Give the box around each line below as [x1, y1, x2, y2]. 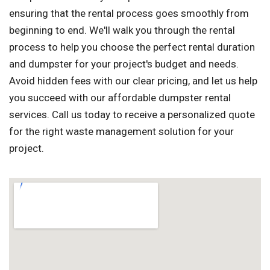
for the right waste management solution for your [9, 125, 234, 138]
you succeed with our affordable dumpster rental [9, 92, 231, 104]
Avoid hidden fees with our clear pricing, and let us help [9, 75, 257, 87]
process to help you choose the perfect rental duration [9, 41, 255, 54]
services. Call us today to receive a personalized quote [9, 108, 255, 121]
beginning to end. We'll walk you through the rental [9, 24, 235, 37]
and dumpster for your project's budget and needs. [9, 58, 239, 71]
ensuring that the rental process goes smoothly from [9, 7, 249, 20]
